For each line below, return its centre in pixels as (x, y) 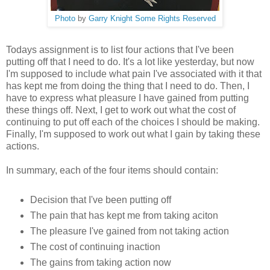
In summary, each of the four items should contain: (112, 171)
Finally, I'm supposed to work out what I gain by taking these (133, 134)
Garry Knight (110, 19)
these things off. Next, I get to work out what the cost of (121, 110)
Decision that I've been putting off (100, 199)
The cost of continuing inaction (95, 246)
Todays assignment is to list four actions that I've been (120, 50)
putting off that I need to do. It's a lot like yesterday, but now (130, 62)
